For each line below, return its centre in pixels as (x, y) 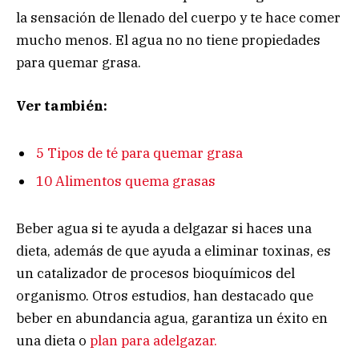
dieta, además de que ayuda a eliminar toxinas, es (173, 250)
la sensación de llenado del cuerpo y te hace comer (178, 18)
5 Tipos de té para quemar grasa (139, 153)
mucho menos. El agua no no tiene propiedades (168, 40)
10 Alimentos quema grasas (126, 182)
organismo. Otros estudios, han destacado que (165, 295)
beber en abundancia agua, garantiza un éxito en (172, 318)
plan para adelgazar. (153, 340)
